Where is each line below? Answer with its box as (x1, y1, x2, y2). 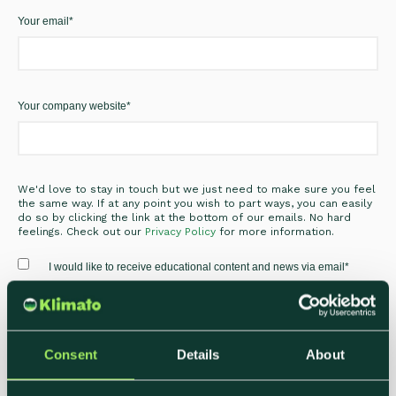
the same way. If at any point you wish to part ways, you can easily (18, 196, 372, 209)
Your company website (18, 99, 126, 112)
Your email (18, 14, 69, 27)
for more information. (216, 225, 334, 238)
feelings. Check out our (18, 225, 145, 238)
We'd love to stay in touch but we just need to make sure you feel (18, 182, 376, 195)
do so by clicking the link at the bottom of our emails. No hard (18, 210, 351, 224)
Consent (44, 346, 97, 362)
